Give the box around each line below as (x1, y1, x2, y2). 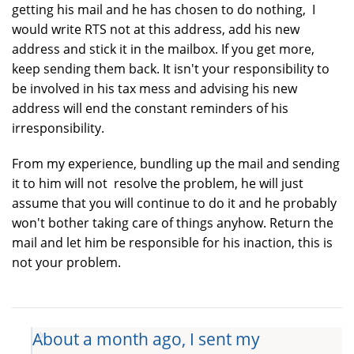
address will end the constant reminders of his (12, 99, 288, 117)
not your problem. (12, 253, 124, 271)
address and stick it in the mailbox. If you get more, (12, 40, 314, 58)
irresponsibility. (12, 119, 104, 137)
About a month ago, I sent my (32, 326, 260, 350)
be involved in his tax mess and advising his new (12, 79, 297, 97)
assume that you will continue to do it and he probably (12, 194, 337, 212)
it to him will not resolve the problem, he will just (12, 174, 303, 192)
